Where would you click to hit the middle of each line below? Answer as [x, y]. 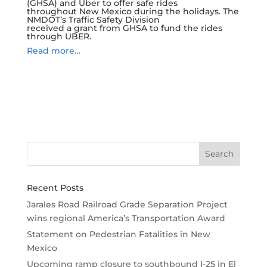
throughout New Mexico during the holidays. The [133, 12]
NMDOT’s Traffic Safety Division [93, 20]
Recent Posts [55, 187]
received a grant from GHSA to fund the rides [124, 28]
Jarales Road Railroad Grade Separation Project [127, 204]
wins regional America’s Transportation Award [126, 218]
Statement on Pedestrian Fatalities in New [118, 234]
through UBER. [59, 37]
